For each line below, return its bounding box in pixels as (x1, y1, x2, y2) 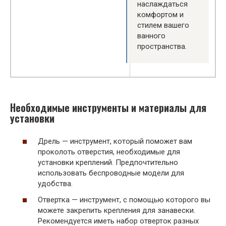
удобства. (38, 179, 73, 189)
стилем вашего (137, 20, 189, 30)
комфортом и (137, 10, 184, 19)
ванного (137, 31, 165, 40)
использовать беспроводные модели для (38, 168, 184, 178)
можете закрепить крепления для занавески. (38, 205, 195, 215)
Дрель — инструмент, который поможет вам (38, 137, 192, 146)
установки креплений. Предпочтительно (38, 158, 178, 167)
